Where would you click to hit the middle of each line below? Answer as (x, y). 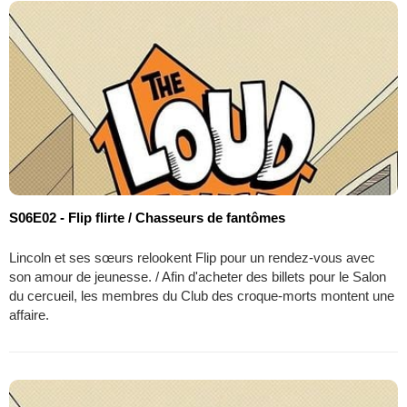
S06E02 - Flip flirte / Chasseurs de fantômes (147, 218)
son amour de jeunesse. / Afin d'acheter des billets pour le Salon (198, 277)
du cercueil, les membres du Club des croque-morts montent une (202, 296)
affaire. (29, 315)
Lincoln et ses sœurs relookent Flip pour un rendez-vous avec (192, 258)
